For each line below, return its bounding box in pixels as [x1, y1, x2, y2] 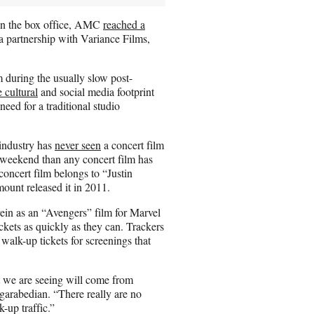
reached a [103, 16, 145, 32]
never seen [55, 137, 101, 152]
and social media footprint [38, 83, 154, 99]
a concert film [101, 137, 164, 152]
